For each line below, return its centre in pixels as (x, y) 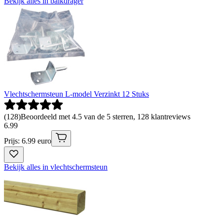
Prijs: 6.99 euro (28, 141)
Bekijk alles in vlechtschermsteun (56, 167)
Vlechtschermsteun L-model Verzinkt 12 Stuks (76, 94)
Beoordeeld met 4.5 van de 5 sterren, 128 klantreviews (106, 116)
